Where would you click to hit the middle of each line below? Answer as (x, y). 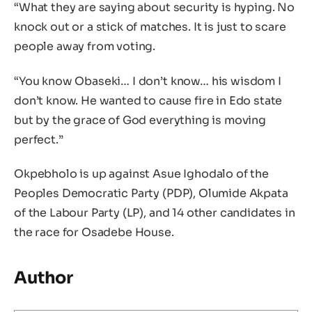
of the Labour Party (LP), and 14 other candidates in (155, 213)
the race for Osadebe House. (94, 233)
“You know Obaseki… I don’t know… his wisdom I (148, 81)
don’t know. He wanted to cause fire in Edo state (148, 100)
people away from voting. (85, 47)
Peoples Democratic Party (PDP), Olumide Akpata (151, 194)
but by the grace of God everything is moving (140, 120)
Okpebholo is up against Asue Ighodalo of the (141, 174)
